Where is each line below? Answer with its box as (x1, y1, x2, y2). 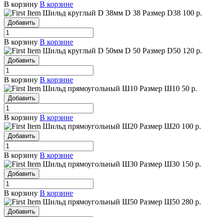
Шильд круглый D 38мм (43, 9, 123, 17)
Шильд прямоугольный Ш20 (43, 122, 138, 131)
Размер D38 (142, 9, 181, 17)
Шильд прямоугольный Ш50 (43, 198, 138, 206)
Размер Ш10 (139, 84, 180, 93)
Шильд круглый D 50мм (43, 46, 123, 55)
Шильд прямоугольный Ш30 (43, 160, 138, 169)
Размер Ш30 (139, 160, 180, 169)
